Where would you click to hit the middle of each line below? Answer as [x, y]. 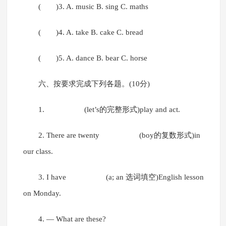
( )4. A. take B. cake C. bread [91, 33]
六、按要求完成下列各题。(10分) [94, 84]
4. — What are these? [72, 219]
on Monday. [43, 193]
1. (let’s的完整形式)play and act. [111, 110]
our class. [40, 152]
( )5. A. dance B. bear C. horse [93, 58]
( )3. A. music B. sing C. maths [93, 7]
